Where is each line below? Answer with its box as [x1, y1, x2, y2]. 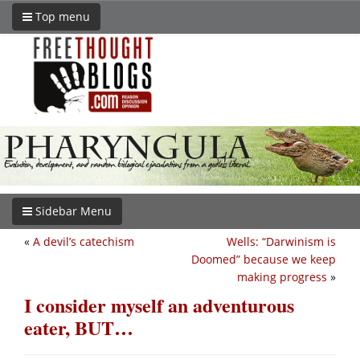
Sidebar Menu [32, 202, 112, 219]
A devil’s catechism [33, 233, 134, 249]
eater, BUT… [24, 313, 133, 342]
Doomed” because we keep [191, 251, 336, 267]
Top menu [32, 9, 90, 24]
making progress [237, 268, 327, 284]
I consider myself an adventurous [24, 290, 294, 319]
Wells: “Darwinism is [227, 233, 336, 249]
